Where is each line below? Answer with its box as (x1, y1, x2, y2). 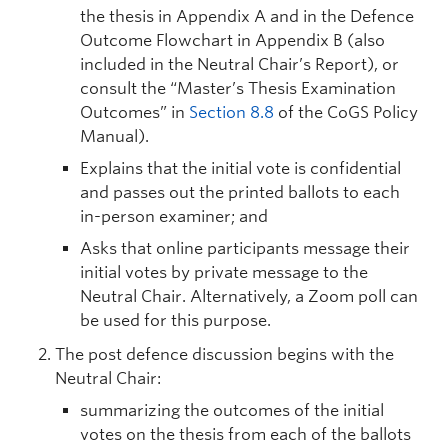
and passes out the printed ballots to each (80, 183, 400, 202)
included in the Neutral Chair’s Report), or (80, 55, 399, 74)
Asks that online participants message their (80, 239, 410, 258)
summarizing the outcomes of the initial (80, 401, 384, 420)
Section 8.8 (189, 103, 274, 122)
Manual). (80, 127, 149, 146)
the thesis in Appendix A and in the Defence (80, 7, 414, 26)
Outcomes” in (80, 103, 189, 122)
